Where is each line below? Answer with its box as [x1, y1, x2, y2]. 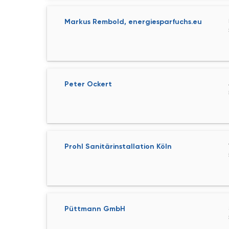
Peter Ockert [64, 80, 112, 88]
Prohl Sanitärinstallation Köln [64, 142, 172, 151]
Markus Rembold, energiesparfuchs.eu [64, 17, 202, 26]
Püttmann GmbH [64, 204, 125, 213]
